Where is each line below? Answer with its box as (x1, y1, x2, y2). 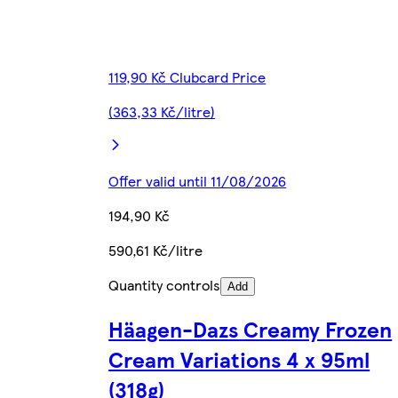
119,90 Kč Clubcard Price (108, 67, 267, 88)
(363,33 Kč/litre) (108, 101, 216, 123)
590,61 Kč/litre (108, 240, 203, 261)
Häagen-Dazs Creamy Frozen (108, 314, 393, 345)
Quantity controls (108, 275, 221, 296)
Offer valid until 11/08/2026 (108, 171, 287, 192)
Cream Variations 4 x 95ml (108, 344, 370, 375)
